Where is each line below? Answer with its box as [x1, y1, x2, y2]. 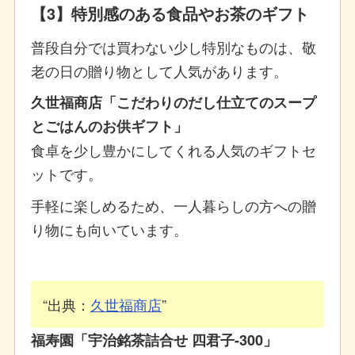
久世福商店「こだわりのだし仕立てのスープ [30, 91, 316, 113]
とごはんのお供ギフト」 [30, 115, 188, 136]
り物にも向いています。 [30, 218, 188, 239]
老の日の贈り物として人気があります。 [30, 59, 288, 81]
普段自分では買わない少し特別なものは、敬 [30, 36, 316, 57]
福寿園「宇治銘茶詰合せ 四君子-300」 [30, 329, 277, 350]
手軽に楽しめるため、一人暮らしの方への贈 [30, 194, 316, 216]
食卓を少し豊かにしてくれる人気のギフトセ [30, 139, 316, 160]
